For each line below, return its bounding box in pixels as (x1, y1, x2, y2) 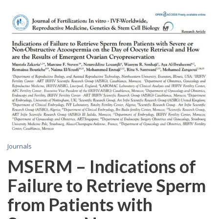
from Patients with (7, 193, 153, 215)
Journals (7, 141, 32, 151)
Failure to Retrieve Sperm (7, 174, 206, 196)
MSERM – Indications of (7, 155, 196, 177)
